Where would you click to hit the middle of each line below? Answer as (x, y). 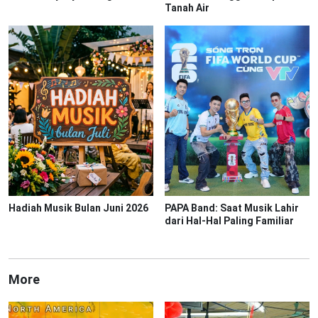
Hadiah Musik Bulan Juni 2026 (78, 208)
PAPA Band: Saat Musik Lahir (232, 208)
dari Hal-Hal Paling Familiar (229, 221)
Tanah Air (187, 8)
